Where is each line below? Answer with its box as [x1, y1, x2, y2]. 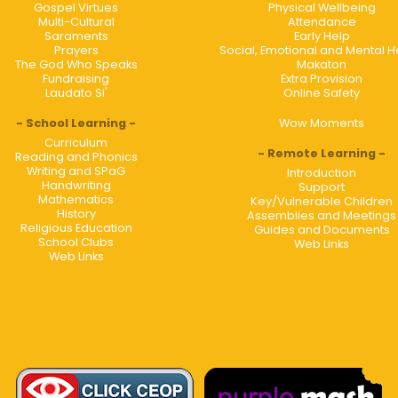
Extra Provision [281, 70, 363, 86]
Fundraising [43, 70, 110, 86]
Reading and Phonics [14, 148, 138, 164]
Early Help [293, 28, 350, 44]
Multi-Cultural [37, 13, 115, 29]
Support [298, 179, 346, 195]
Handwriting [41, 177, 111, 193]
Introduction [287, 164, 357, 180]
